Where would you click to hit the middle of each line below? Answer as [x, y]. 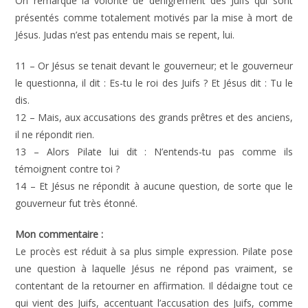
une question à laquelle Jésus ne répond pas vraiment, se [154, 268]
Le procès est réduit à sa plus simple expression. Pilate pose [154, 251]
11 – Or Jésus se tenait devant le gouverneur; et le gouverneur [154, 66]
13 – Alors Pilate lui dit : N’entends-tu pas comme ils [154, 152]
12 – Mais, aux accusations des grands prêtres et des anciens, [154, 117]
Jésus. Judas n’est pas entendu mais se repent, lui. [125, 35]
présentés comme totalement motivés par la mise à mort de [154, 18]
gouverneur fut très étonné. [77, 203]
